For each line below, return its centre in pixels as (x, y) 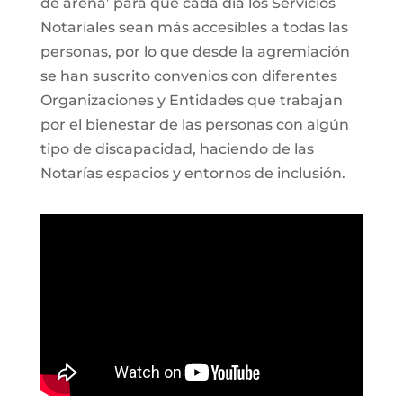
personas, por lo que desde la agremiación (195, 51)
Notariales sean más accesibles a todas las (194, 27)
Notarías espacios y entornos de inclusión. (193, 173)
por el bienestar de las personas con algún (194, 124)
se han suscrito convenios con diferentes (188, 76)
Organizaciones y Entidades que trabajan (191, 100)
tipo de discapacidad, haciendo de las (177, 148)
